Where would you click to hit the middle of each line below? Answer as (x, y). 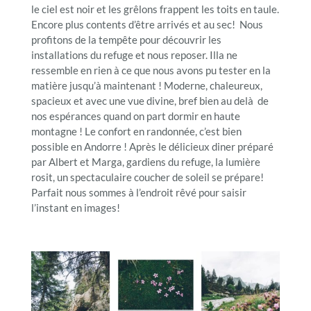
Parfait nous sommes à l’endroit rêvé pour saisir (138, 193)
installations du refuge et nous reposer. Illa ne (134, 55)
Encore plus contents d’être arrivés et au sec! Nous (147, 25)
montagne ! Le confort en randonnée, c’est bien (136, 132)
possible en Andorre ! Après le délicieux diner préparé (152, 147)
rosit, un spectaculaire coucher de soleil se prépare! (147, 177)
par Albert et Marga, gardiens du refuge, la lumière (145, 162)
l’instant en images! (75, 208)
